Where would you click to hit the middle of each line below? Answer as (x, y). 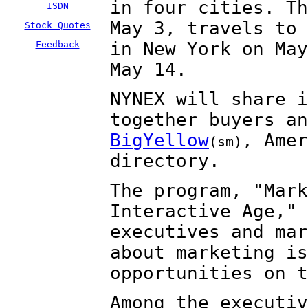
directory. (165, 161)
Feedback (57, 44)
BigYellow (159, 140)
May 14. (148, 69)
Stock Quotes (57, 25)
